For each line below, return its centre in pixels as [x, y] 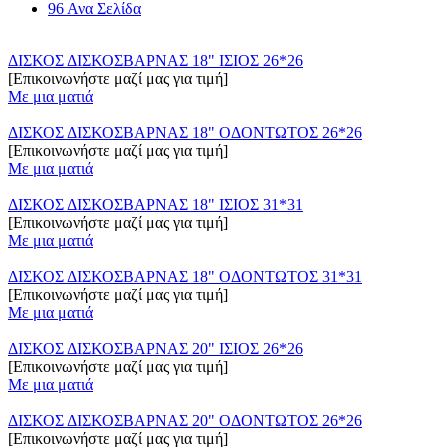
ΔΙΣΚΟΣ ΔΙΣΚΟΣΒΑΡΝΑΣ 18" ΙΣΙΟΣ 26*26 [155, 61]
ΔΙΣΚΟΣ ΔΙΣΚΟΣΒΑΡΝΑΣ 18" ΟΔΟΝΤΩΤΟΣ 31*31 [185, 277]
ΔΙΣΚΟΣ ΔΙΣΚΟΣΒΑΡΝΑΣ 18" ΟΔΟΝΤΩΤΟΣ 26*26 [185, 133]
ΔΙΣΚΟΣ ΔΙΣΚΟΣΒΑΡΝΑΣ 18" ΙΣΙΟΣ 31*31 [155, 205]
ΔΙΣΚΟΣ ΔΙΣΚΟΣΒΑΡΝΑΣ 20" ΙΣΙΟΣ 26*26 [155, 349]
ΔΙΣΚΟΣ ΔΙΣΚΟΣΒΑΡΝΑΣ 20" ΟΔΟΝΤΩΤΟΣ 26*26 [185, 421]
